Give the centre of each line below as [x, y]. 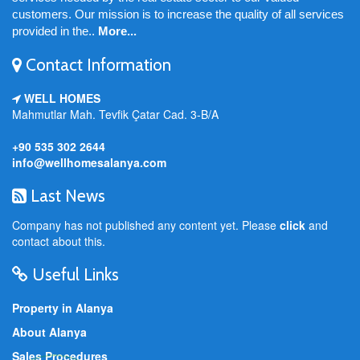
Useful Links [74, 274]
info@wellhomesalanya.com [89, 162]
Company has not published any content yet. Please [146, 225]
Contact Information [96, 65]
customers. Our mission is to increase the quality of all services [178, 14]
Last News [66, 196]
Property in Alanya [63, 308]
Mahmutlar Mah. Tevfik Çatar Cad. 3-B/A [115, 114]
